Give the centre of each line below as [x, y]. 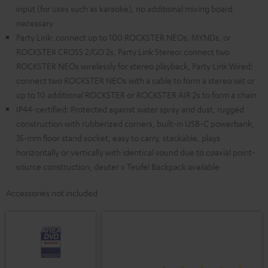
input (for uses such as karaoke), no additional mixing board [124, 9]
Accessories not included [52, 193]
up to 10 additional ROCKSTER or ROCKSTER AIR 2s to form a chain [136, 95]
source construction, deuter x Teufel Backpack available [118, 167]
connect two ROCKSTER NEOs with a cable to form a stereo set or [135, 80]
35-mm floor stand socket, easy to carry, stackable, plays [118, 138]
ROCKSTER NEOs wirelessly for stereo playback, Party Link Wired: [135, 66]
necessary [35, 23]
